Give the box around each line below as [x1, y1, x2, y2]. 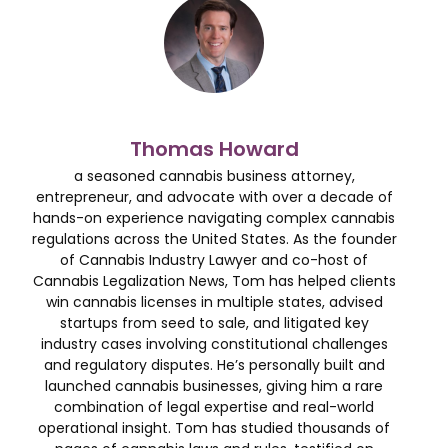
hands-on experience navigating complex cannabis [33, 207, 395, 228]
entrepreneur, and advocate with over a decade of [35, 186, 393, 207]
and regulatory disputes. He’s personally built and [43, 354, 385, 375]
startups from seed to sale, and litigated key [59, 312, 369, 333]
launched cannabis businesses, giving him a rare [45, 375, 383, 396]
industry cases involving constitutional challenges [40, 333, 388, 354]
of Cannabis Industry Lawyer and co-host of [60, 249, 368, 270]
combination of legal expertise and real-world [54, 396, 374, 417]
